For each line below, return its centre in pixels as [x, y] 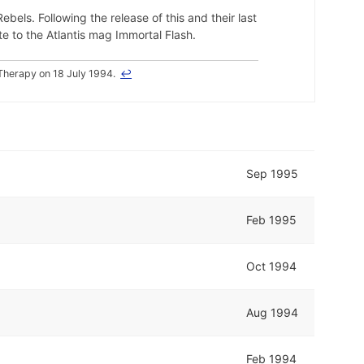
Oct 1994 [272, 266]
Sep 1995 [273, 173]
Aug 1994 [273, 312]
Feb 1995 [272, 219]
